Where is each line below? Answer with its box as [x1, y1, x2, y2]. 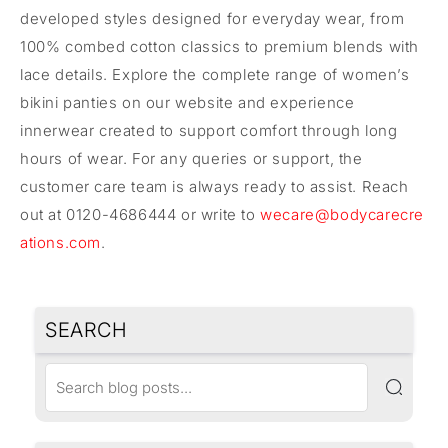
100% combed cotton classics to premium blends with [20, 36, 420, 56]
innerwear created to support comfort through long [20, 120, 398, 140]
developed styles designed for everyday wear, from [20, 8, 405, 28]
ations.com [20, 232, 101, 252]
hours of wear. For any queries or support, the [20, 148, 363, 168]
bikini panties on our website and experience [20, 92, 355, 112]
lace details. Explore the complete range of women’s [20, 64, 410, 84]
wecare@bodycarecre [260, 204, 425, 224]
